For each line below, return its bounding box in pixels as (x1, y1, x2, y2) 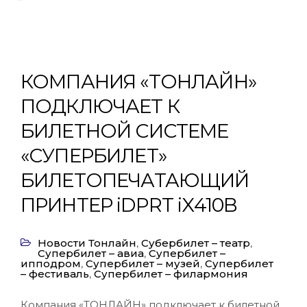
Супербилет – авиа (38, 247, 144, 260)
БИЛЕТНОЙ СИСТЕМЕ (21, 119, 229, 143)
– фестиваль (21, 267, 89, 280)
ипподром (21, 257, 81, 270)
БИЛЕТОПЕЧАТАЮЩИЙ (21, 169, 249, 192)
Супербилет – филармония (94, 267, 248, 280)
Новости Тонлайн (38, 236, 136, 249)
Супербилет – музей (86, 257, 200, 270)
